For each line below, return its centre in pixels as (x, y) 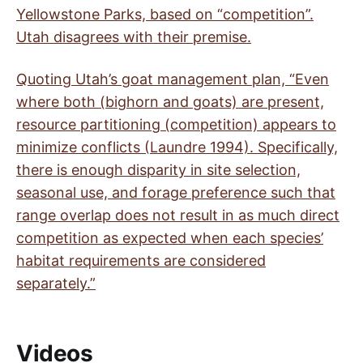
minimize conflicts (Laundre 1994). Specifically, (177, 147)
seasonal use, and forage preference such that (176, 192)
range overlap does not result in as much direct (178, 215)
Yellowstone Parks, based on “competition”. (165, 14)
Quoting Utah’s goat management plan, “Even (173, 79)
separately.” (56, 283)
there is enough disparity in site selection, (158, 170)
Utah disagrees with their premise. (134, 37)
